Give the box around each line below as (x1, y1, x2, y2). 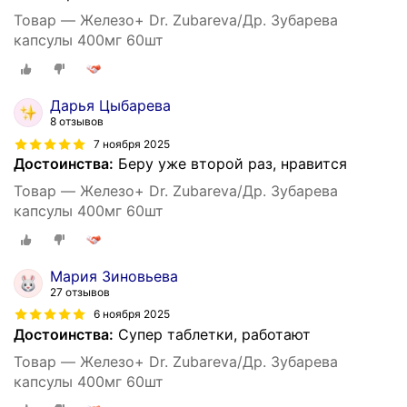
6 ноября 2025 (94, 307, 170, 322)
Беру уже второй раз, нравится (114, 154, 347, 173)
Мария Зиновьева (50, 266, 178, 285)
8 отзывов (50, 114, 104, 128)
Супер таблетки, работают (114, 324, 311, 343)
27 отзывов (50, 284, 110, 299)
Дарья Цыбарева (50, 95, 171, 114)
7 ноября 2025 (94, 136, 170, 151)
